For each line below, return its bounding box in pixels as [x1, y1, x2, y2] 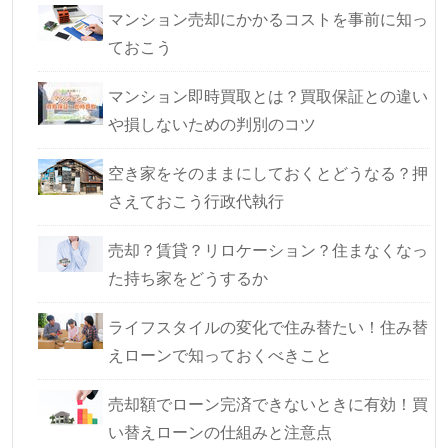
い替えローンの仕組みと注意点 [108, 419, 332, 443]
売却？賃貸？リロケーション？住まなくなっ [108, 237, 428, 261]
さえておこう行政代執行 [108, 188, 284, 212]
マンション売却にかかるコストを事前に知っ [108, 6, 428, 30]
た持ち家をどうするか [108, 265, 268, 289]
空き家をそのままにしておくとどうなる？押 [108, 160, 428, 184]
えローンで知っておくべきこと [108, 342, 332, 366]
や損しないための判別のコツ [108, 111, 316, 135]
